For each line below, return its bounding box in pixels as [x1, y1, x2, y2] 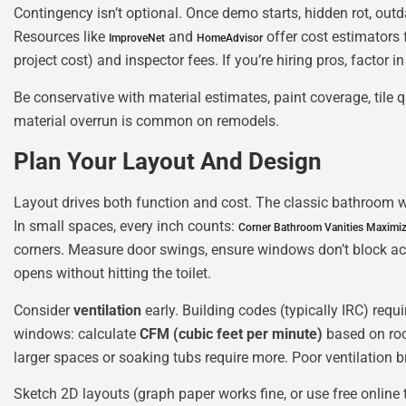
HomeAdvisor [197, 32, 263, 45]
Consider [14, 301, 73, 319]
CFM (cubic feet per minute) [140, 324, 323, 343]
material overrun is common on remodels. [14, 111, 279, 130]
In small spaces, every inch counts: [14, 217, 238, 236]
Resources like [14, 28, 109, 46]
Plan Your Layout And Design [14, 148, 322, 176]
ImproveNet [109, 32, 165, 45]
